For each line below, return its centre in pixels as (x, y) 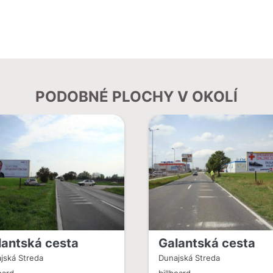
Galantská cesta (207, 243)
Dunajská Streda (190, 258)
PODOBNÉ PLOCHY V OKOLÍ (136, 97)
